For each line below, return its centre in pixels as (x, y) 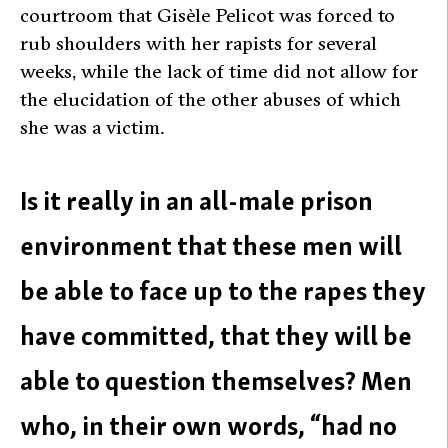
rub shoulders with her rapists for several (198, 42)
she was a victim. (92, 126)
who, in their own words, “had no (208, 426)
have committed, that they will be (216, 336)
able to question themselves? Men (216, 381)
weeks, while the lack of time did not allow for (219, 70)
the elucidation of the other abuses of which (210, 98)
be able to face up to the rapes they (223, 291)
